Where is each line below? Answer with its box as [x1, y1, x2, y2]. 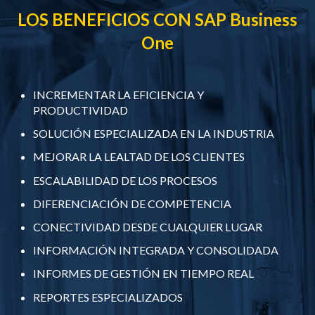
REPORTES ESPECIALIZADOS [33, 290, 184, 304]
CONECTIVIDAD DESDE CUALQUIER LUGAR [33, 219, 263, 233]
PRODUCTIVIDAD [33, 103, 129, 117]
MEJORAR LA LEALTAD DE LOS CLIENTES [33, 150, 245, 164]
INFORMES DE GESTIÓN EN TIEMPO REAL [33, 266, 255, 281]
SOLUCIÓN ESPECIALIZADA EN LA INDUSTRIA [33, 127, 275, 141]
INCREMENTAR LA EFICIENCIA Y [33, 88, 205, 102]
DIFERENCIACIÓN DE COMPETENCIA [33, 196, 232, 210]
